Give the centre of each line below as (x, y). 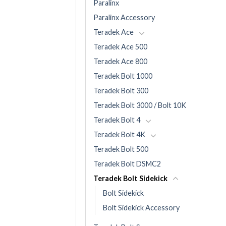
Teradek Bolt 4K (119, 134)
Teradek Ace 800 (120, 61)
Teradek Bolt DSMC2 (127, 164)
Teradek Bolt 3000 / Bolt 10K (140, 105)
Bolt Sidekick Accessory (141, 208)
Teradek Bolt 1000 (123, 76)
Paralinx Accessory (124, 17)
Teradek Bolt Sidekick (130, 178)
